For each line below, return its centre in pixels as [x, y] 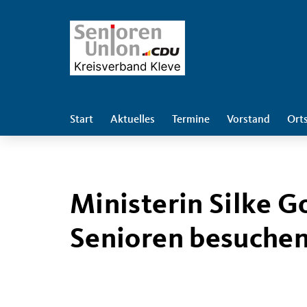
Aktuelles [133, 120]
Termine [191, 120]
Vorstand [248, 120]
